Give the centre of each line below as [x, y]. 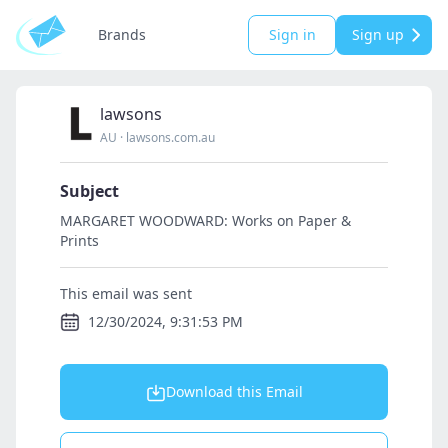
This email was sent [126, 293]
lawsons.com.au [170, 137]
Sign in [292, 34]
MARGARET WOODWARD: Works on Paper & [205, 220]
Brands [122, 34]
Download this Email [234, 391]
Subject [89, 191]
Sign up [378, 34]
